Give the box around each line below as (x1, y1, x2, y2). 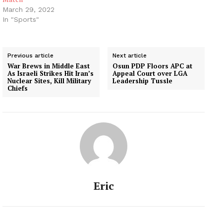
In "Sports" (2, 15, 39, 23)
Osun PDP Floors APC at (112, 61, 193, 70)
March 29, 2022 (2, 5, 55, 13)
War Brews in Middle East (7, 61, 90, 70)
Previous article (7, 52, 54, 59)
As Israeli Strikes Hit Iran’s (7, 68, 94, 78)
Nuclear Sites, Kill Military (7, 76, 91, 85)
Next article (112, 52, 147, 59)
